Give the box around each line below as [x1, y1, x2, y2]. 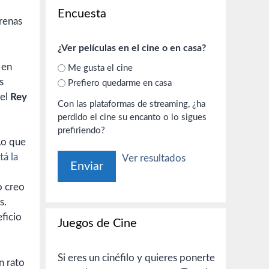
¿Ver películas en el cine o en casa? [58, 43, 206, 53]
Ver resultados [122, 153, 186, 163]
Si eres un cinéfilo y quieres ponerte [58, 253, 215, 263]
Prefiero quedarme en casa [68, 78, 172, 88]
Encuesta [58, 8, 106, 20]
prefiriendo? [58, 126, 105, 135]
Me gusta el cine [68, 63, 133, 73]
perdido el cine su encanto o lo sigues [58, 113, 163, 122]
